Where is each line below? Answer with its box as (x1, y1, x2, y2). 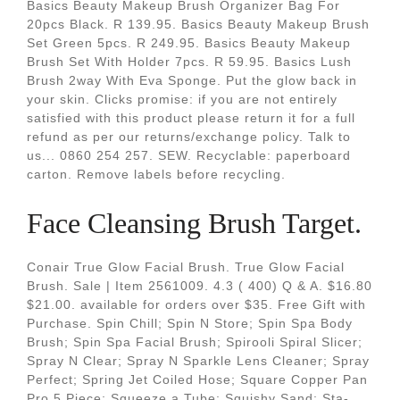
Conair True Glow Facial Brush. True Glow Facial (27, 260, 345, 274)
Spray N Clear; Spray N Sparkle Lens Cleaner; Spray (27, 354, 370, 368)
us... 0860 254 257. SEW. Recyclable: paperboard (27, 148, 351, 162)
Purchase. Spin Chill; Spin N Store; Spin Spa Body (27, 316, 353, 330)
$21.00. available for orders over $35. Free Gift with (27, 297, 366, 312)
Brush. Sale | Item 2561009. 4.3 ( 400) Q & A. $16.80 (27, 279, 372, 293)
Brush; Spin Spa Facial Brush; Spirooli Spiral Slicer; (27, 335, 362, 349)
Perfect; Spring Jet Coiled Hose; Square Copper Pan (27, 372, 368, 387)
